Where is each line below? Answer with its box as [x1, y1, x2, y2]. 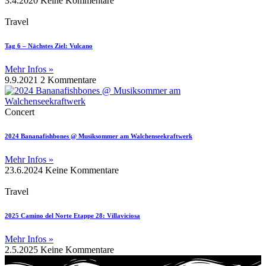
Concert [5, 107, 34, 118]
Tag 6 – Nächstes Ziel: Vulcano [5, 42, 93, 50]
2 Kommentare [40, 75, 96, 85]
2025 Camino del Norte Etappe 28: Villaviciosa [5, 212, 140, 220]
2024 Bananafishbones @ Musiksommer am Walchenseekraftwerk [5, 132, 192, 140]
